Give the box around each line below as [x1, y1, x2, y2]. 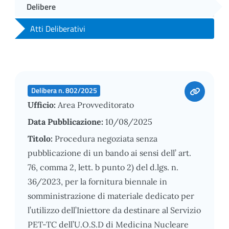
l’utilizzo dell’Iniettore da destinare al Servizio [28, 204, 201, 215]
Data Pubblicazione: [28, 116, 105, 127]
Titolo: [28, 133, 55, 144]
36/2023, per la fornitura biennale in [28, 176, 167, 187]
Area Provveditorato [58, 99, 134, 110]
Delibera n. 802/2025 [31, 85, 97, 96]
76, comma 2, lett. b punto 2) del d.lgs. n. [28, 162, 178, 172]
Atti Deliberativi [30, 22, 85, 35]
